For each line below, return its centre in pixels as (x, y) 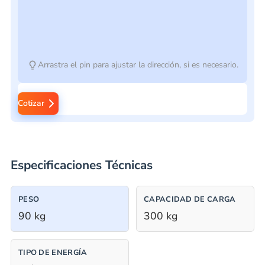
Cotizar (31, 103)
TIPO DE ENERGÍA (53, 253)
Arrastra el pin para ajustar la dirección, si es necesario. (138, 65)
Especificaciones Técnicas (81, 165)
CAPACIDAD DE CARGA (190, 199)
